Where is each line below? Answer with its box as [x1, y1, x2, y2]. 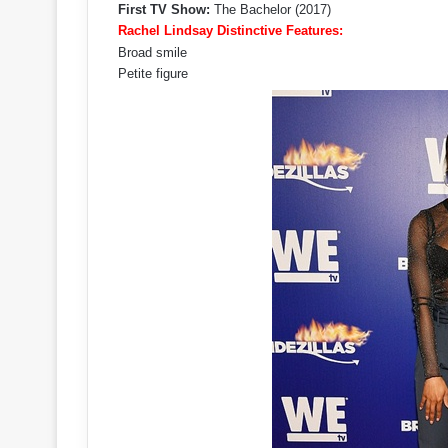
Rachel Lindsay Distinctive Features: [118, 23, 343, 38]
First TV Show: [118, 2, 210, 17]
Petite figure [118, 66, 188, 81]
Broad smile [118, 45, 187, 60]
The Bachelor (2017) [210, 2, 331, 17]
